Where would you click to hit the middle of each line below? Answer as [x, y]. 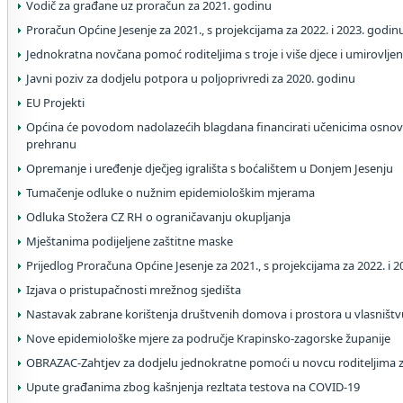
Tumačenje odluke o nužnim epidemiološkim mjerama [170, 193]
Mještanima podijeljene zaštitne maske [130, 241]
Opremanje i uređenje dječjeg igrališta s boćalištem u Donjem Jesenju [210, 168]
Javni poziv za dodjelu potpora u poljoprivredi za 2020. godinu [191, 78]
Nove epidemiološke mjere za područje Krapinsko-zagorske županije [208, 338]
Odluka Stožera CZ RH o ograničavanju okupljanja [158, 217]
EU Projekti [55, 103]
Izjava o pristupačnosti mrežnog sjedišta [134, 290]
